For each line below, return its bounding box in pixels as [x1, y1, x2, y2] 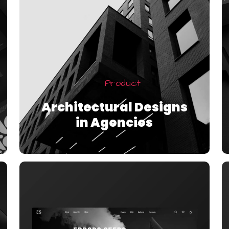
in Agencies [76, 114, 153, 131]
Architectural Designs [41, 99, 188, 116]
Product [104, 77, 141, 90]
